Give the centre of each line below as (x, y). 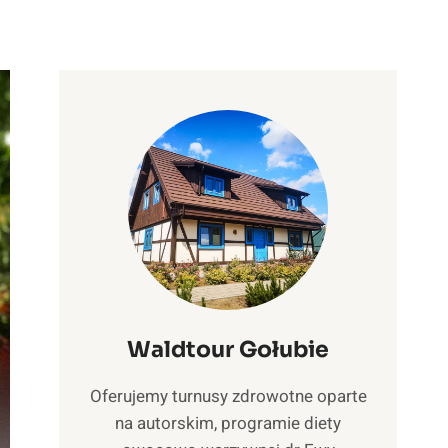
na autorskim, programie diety (228, 423)
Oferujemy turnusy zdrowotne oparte (228, 396)
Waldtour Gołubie (228, 349)
